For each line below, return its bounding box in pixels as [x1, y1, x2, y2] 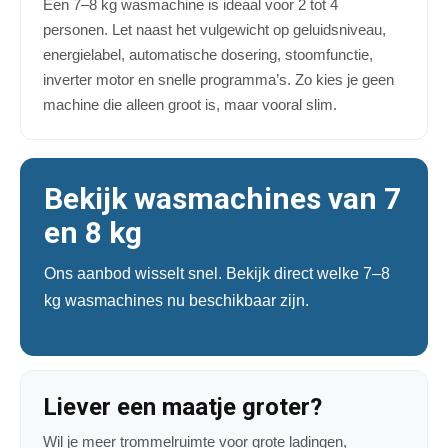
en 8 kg [44, 215, 142, 251]
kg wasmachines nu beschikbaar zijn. [44, 292, 309, 310]
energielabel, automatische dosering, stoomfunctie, [43, 46, 373, 64]
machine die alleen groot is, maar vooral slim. [43, 96, 337, 114]
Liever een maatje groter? [43, 393, 322, 422]
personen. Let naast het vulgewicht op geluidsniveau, [43, 21, 386, 39]
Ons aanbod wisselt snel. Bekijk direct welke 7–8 [44, 265, 390, 283]
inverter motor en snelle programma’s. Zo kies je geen [43, 71, 394, 89]
